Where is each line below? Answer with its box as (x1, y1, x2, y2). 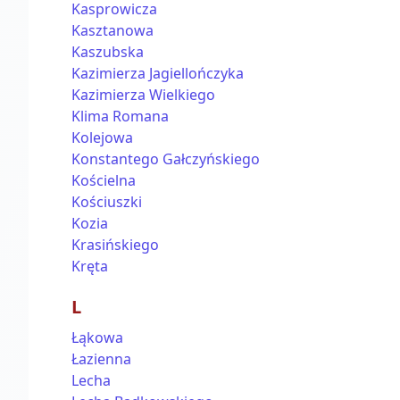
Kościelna (71, 171, 136, 190)
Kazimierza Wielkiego (71, 85, 215, 104)
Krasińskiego (71, 235, 159, 254)
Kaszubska (71, 42, 144, 62)
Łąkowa (71, 328, 123, 347)
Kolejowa (71, 128, 133, 147)
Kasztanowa (71, 21, 154, 40)
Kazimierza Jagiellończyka (71, 63, 244, 83)
